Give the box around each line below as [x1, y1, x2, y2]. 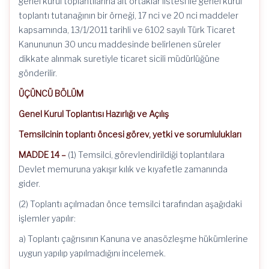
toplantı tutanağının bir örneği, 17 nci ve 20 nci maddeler [19, 10, 238, 20]
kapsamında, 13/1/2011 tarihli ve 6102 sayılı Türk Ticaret [19, 25, 235, 35]
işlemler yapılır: [19, 213, 76, 223]
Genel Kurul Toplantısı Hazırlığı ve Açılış [19, 109, 169, 119]
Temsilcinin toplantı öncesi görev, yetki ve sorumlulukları [19, 129, 241, 139]
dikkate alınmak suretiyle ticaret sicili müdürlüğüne [19, 53, 220, 64]
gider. [19, 178, 40, 189]
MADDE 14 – [19, 150, 68, 160]
